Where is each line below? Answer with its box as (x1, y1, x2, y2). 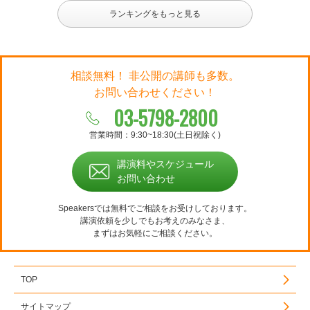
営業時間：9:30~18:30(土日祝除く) (89, 130, 221, 140)
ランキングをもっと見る (109, 9, 201, 19)
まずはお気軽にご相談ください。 (93, 228, 217, 239)
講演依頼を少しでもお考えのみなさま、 (80, 216, 230, 226)
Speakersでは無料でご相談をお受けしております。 (58, 203, 252, 214)
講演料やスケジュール (117, 158, 214, 170)
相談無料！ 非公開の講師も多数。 (71, 70, 239, 82)
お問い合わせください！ (94, 86, 216, 99)
